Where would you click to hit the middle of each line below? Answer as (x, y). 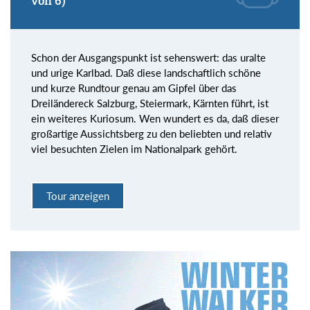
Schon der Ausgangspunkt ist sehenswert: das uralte (148, 57)
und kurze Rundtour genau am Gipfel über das (134, 88)
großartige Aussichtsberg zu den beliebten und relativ (152, 133)
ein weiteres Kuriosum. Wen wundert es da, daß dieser (155, 118)
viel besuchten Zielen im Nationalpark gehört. (134, 148)
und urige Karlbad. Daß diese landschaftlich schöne (146, 72)
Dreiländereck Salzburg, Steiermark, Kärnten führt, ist (150, 103)
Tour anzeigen (78, 196)
